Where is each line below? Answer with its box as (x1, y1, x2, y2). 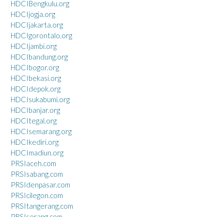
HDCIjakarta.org (11, 20, 63, 29)
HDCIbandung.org (11, 52, 68, 61)
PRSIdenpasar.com (11, 180, 70, 189)
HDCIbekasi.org (11, 74, 61, 82)
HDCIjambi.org (11, 42, 57, 50)
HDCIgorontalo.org (11, 31, 72, 40)
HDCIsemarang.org (11, 127, 72, 136)
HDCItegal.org (11, 116, 57, 125)
